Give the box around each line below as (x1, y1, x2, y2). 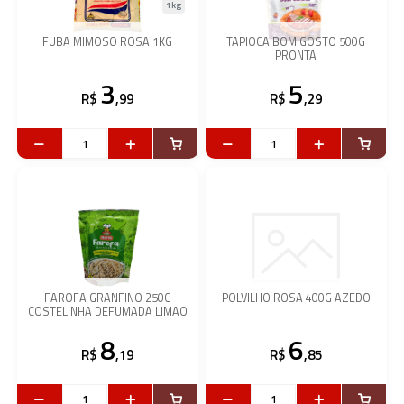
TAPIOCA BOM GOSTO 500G (226, 33, 366, 51)
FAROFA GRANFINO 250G (43, 289, 171, 307)
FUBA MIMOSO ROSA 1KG (42, 33, 173, 51)
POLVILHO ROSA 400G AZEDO (221, 289, 371, 307)
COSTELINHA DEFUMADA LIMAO (27, 302, 188, 320)
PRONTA (275, 47, 317, 65)
